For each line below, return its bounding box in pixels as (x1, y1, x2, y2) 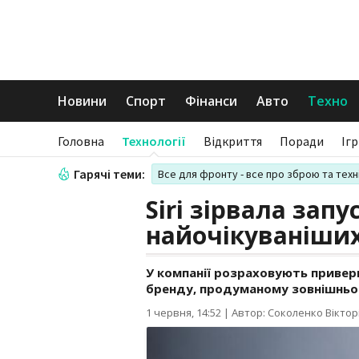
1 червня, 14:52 (146, 305, 221, 320)
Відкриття (204, 133, 262, 149)
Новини (58, 92, 107, 110)
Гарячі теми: (74, 166, 145, 182)
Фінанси (185, 92, 237, 110)
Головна (58, 133, 104, 149)
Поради (280, 133, 324, 149)
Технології (122, 133, 186, 149)
